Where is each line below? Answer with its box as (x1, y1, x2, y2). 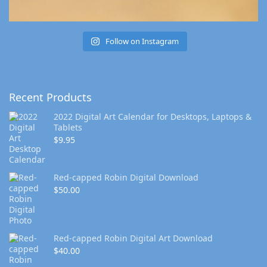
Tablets (54, 122, 82, 133)
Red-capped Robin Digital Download (54, 172, 198, 184)
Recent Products (9, 90, 92, 105)
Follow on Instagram (105, 36, 179, 47)
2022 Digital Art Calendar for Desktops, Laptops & (54, 111, 252, 123)
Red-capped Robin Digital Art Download (54, 232, 213, 244)
